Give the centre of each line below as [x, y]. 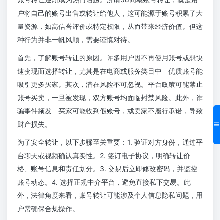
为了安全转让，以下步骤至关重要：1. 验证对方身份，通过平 [110, 142]
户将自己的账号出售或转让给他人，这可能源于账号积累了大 [110, 13]
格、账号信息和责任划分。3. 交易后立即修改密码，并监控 [107, 169]
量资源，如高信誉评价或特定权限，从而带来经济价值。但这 [110, 27]
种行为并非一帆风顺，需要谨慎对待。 [76, 40]
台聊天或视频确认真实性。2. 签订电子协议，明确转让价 [104, 156]
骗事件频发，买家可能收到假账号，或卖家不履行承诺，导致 [110, 111]
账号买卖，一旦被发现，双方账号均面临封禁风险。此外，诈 [110, 98]
